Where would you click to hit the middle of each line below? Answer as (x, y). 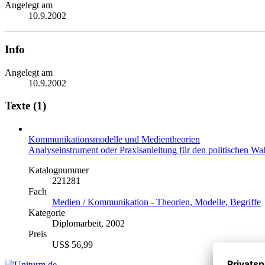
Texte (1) (25, 106)
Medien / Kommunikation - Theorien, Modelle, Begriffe (156, 202)
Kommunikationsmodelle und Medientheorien (114, 140)
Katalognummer (59, 170)
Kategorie (47, 213)
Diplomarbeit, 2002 (88, 224)
